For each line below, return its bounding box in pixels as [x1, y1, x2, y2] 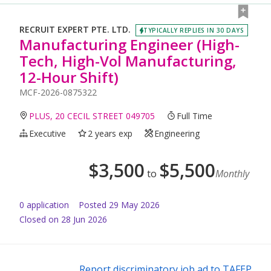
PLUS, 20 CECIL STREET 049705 [29, 109, 155, 122]
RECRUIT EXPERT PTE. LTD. [19, 24, 131, 36]
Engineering [154, 127, 200, 139]
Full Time [177, 109, 213, 122]
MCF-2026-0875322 [19, 86, 97, 98]
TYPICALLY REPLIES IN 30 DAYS [143, 25, 244, 34]
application [24, 198, 69, 211]
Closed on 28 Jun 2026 [19, 213, 107, 225]
